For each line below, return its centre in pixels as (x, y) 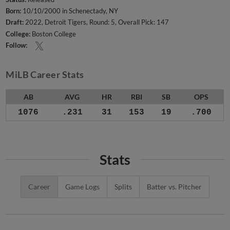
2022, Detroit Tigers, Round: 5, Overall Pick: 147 (97, 22)
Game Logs (82, 178)
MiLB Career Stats (45, 75)
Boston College (53, 34)
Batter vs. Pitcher (174, 178)
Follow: (17, 45)
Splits (123, 178)
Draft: (15, 22)
